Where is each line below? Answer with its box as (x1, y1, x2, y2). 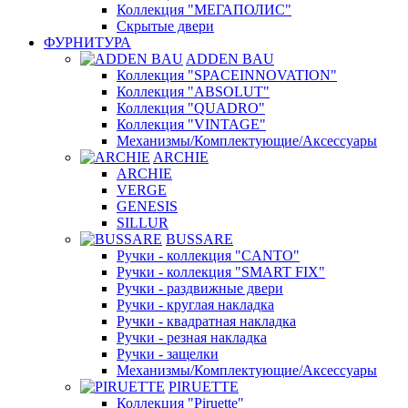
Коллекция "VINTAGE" (117, 116, 266, 132)
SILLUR (117, 214, 168, 230)
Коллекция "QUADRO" (117, 99, 265, 116)
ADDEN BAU (186, 50, 274, 66)
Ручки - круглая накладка (117, 296, 274, 312)
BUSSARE (166, 230, 233, 247)
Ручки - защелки (117, 345, 219, 362)
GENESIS (117, 198, 178, 214)
